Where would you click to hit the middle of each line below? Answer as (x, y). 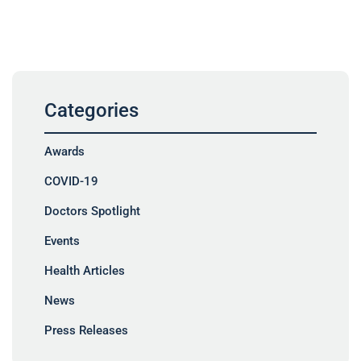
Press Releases (86, 330)
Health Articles (85, 270)
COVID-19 (71, 181)
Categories (91, 110)
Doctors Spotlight (92, 211)
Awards (64, 151)
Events (62, 241)
